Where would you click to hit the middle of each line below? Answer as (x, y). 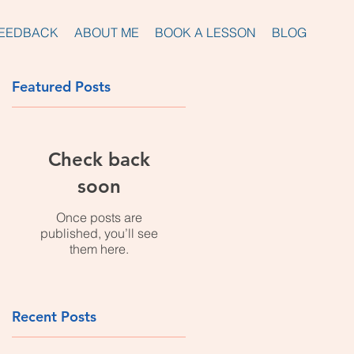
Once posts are (99, 217)
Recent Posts (54, 316)
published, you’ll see (99, 233)
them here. (99, 249)
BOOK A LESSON (205, 32)
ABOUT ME (107, 32)
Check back (99, 159)
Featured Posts (61, 87)
